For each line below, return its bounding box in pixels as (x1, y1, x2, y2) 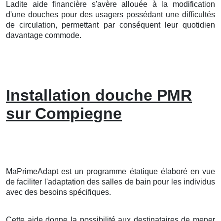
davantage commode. (6, 31, 81, 39)
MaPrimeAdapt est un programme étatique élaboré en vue (6, 167, 215, 176)
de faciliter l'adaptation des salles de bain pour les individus (6, 177, 215, 186)
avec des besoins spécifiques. (6, 187, 111, 196)
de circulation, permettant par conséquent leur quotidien (6, 20, 215, 29)
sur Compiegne (6, 104, 122, 122)
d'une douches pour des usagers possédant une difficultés (6, 10, 215, 19)
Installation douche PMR (6, 86, 192, 104)
